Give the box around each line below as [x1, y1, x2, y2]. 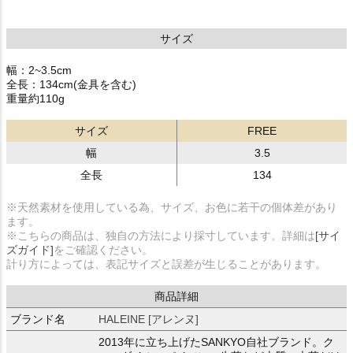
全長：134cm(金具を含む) [6, 78, 136, 91]
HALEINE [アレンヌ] [98, 313, 199, 326]
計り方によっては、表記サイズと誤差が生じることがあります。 [6, 258, 326, 271]
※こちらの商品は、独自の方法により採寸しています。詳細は [6, 229, 315, 243]
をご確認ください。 [54, 243, 153, 257]
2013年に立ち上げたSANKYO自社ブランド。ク [98, 336, 334, 349]
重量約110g [6, 92, 65, 106]
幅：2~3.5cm [6, 64, 72, 77]
